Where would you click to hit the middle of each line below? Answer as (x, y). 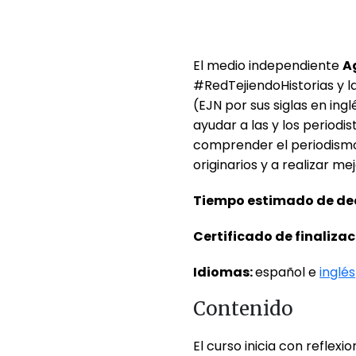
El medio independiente (268, 65)
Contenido (246, 308)
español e (288, 272)
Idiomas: (224, 272)
